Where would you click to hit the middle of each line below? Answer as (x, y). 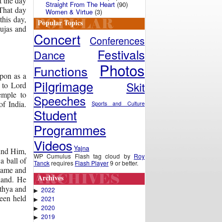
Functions (61, 71)
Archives (51, 178)
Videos (53, 145)
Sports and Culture (118, 103)
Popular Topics (60, 23)
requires (62, 163)
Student (55, 115)
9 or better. (123, 163)
